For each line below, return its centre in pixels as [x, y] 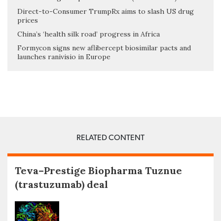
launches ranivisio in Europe [64, 57]
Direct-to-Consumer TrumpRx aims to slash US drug [106, 12]
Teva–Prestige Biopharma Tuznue [98, 171]
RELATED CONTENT [110, 138]
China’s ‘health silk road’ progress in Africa [89, 34]
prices [28, 20]
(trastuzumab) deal [61, 184]
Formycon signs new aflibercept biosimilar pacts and [104, 48]
